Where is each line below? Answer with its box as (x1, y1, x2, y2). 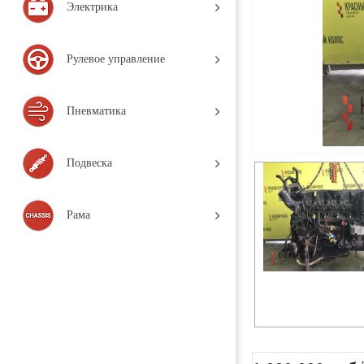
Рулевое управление (67, 52, 165, 65)
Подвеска (67, 156, 112, 169)
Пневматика (67, 104, 126, 117)
